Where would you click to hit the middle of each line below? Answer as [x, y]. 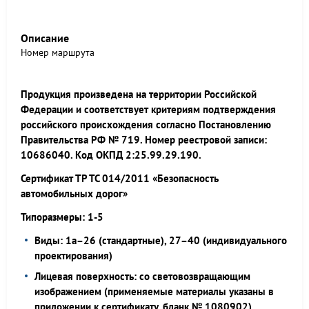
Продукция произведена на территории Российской [139, 94]
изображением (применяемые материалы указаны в [154, 291]
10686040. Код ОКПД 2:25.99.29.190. [111, 155]
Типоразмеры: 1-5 [62, 217]
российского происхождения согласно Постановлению [146, 124]
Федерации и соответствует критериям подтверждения [148, 109]
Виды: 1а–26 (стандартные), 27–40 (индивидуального [161, 240]
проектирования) [73, 256]
